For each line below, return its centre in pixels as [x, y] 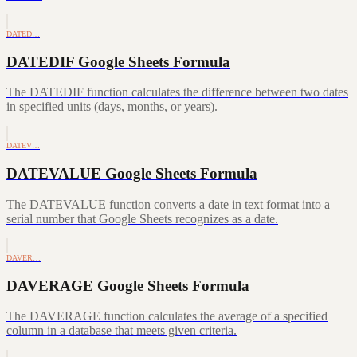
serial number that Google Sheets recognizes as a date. [142, 218]
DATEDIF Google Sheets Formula [118, 61]
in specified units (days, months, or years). [112, 107]
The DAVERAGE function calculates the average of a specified [167, 316]
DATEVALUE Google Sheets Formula [132, 174]
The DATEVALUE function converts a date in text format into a [168, 204]
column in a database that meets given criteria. [122, 331]
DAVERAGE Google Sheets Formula [128, 285]
